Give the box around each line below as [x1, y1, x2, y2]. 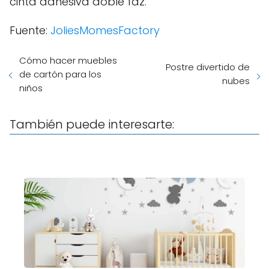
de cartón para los [19, 67, 101, 80]
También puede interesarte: [10, 115, 174, 133]
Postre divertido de [166, 61, 250, 74]
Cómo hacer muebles [19, 53, 117, 67]
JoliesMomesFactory [50, 22, 160, 38]
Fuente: [10, 22, 50, 38]
